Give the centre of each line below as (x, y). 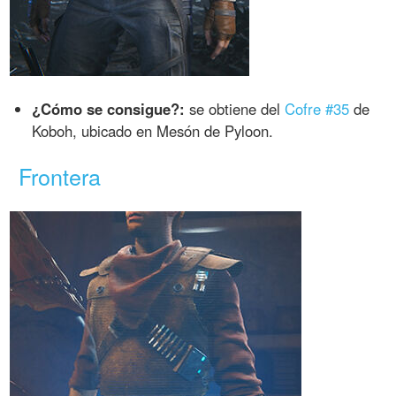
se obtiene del (235, 109)
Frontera (60, 176)
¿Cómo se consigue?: (109, 109)
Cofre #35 (317, 109)
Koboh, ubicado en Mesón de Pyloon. (153, 131)
